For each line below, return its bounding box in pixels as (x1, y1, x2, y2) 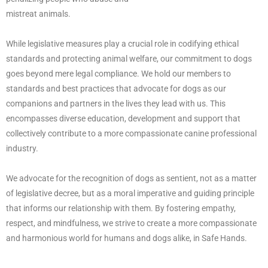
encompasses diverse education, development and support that (6, 113, 240, 123)
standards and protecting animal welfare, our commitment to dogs (6, 53, 252, 63)
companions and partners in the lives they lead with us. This (6, 98, 226, 108)
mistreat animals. (6, 8, 71, 19)
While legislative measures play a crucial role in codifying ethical (6, 38, 239, 48)
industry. (6, 143, 38, 153)
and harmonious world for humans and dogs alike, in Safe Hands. (6, 233, 247, 243)
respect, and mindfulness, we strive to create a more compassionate (6, 218, 257, 228)
